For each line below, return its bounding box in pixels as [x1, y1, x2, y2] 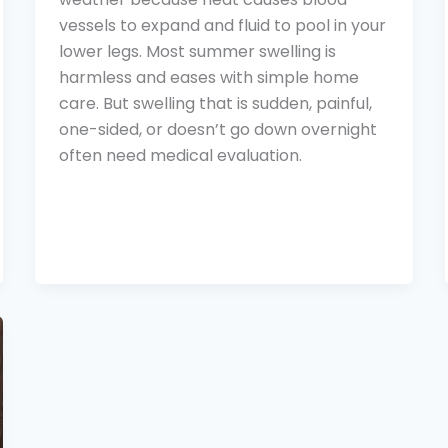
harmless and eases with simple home [58, 65, 359, 89]
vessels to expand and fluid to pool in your [58, 13, 386, 37]
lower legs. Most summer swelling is [58, 39, 336, 63]
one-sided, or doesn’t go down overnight [58, 117, 377, 141]
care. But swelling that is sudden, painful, [58, 91, 372, 115]
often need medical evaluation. [58, 143, 302, 167]
